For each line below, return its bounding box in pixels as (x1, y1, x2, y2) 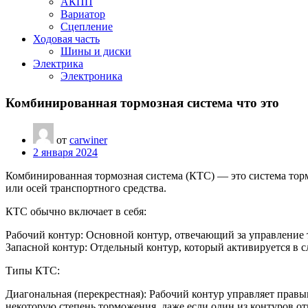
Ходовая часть (33, 33, 100, 45)
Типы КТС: (5, 265, 60, 277)
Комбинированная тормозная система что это (5, 95, 279, 110)
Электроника (60, 70, 122, 82)
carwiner (69, 134, 107, 146)
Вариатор (60, 8, 105, 20)
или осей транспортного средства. (5, 182, 166, 195)
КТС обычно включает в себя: (5, 206, 146, 218)
